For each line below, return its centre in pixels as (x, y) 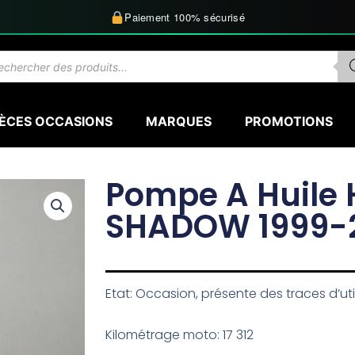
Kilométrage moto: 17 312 (179, 334)
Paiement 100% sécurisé (185, 17)
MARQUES (178, 121)
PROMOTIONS (288, 121)
